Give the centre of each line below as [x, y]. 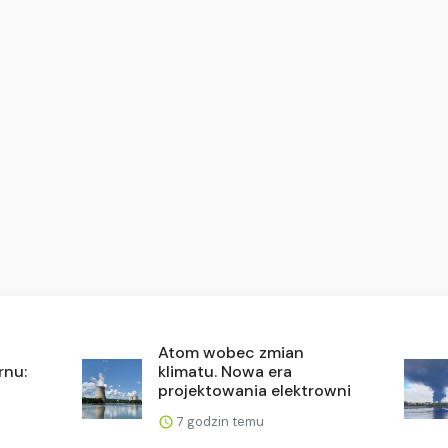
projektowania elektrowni [255, 390]
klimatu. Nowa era [225, 371]
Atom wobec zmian [231, 352]
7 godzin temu [219, 421]
